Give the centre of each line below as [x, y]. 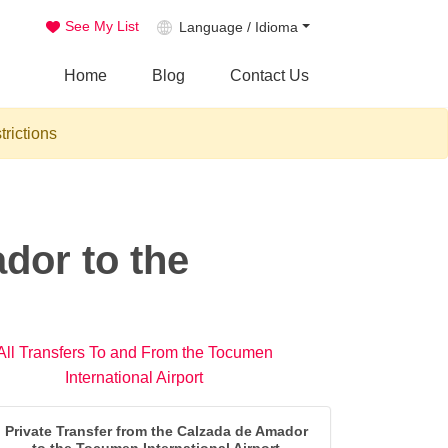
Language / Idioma [238, 27]
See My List [101, 26]
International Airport [134, 378]
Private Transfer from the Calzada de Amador [156, 431]
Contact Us [269, 76]
